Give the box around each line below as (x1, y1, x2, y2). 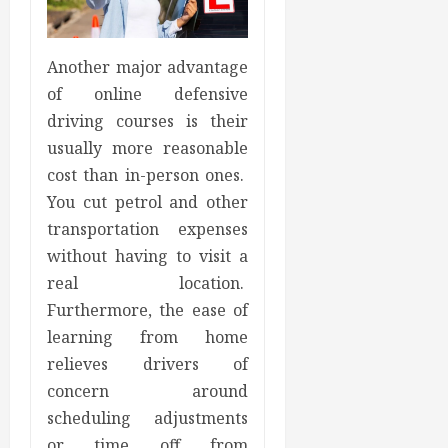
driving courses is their (47, 110, 249, 133)
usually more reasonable (47, 137, 249, 160)
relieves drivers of (47, 353, 249, 376)
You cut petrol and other (47, 191, 249, 214)
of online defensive (47, 83, 249, 106)
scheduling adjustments (47, 407, 249, 430)
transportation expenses (47, 218, 249, 241)
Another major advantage (47, 56, 249, 79)
